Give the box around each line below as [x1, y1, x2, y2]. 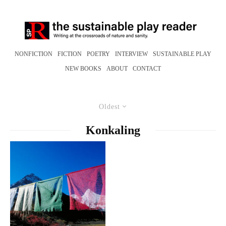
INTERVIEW [115, 50, 148, 58]
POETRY [87, 50, 110, 58]
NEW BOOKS [65, 65, 101, 72]
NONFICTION [15, 50, 52, 58]
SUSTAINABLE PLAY [153, 50, 211, 58]
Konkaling [86, 124, 140, 137]
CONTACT [133, 65, 161, 72]
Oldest [98, 103, 120, 110]
